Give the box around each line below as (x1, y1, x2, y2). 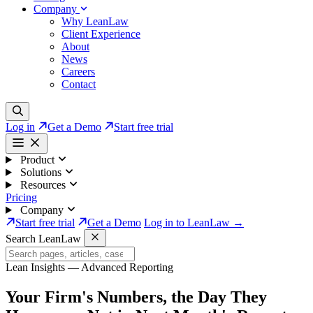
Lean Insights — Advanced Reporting (6, 261, 173, 273)
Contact (61, 78, 96, 90)
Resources (17, 179, 68, 191)
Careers (61, 66, 95, 78)
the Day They (171, 287, 267, 306)
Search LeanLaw (6, 233, 81, 245)
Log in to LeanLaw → (144, 217, 244, 228)
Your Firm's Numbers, (6, 287, 171, 306)
